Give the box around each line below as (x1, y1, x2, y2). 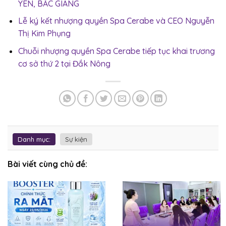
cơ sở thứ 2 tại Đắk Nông (18, 59, 110, 69)
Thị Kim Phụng (18, 28, 71, 39)
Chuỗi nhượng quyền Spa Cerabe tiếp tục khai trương (18, 46, 215, 56)
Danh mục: (18, 135, 50, 143)
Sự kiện (65, 135, 87, 143)
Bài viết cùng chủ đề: (8, 158, 87, 169)
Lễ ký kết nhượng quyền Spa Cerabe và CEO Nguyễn (18, 16, 214, 26)
